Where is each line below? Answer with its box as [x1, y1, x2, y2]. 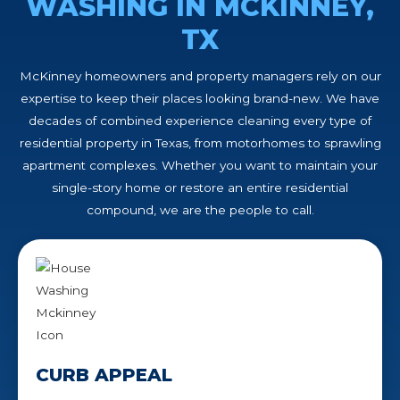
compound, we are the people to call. [86, 203, 314, 218]
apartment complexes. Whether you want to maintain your [22, 158, 378, 173]
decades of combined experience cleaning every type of [29, 113, 371, 129]
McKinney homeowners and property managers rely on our [19, 69, 381, 84]
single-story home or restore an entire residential [52, 180, 348, 196]
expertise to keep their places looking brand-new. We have [21, 91, 379, 106]
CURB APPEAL [36, 364, 172, 387]
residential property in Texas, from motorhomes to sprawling [19, 136, 381, 151]
